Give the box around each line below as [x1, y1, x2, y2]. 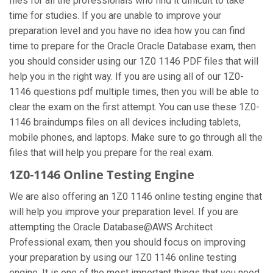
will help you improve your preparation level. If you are [9, 206, 238, 218]
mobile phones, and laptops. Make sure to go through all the [9, 132, 263, 143]
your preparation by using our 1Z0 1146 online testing [9, 252, 236, 263]
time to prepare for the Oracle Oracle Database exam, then [9, 40, 256, 52]
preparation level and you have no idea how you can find [9, 25, 245, 37]
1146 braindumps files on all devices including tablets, [9, 116, 241, 128]
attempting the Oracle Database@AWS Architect [9, 221, 213, 233]
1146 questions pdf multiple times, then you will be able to [9, 86, 259, 97]
